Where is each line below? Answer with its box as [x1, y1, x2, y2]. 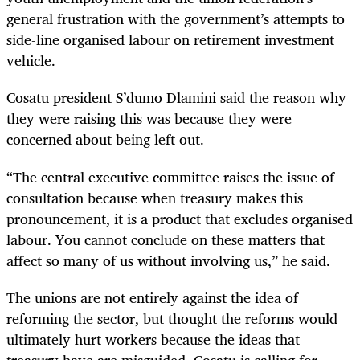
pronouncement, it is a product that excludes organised [6, 206, 353, 231]
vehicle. [6, 48, 55, 73]
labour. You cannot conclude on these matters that [6, 227, 325, 252]
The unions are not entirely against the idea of [6, 284, 298, 309]
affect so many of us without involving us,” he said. [6, 247, 330, 272]
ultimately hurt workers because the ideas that [6, 326, 300, 351]
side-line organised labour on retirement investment [6, 27, 334, 52]
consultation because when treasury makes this [6, 185, 303, 210]
